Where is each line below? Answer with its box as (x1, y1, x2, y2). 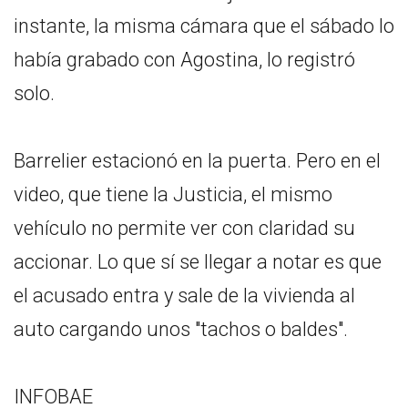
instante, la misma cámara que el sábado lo (14, 14, 394, 37)
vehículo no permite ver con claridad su (14, 216, 355, 240)
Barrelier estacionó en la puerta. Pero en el (14, 148, 381, 172)
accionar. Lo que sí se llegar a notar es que (14, 250, 382, 273)
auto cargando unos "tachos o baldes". (14, 317, 348, 341)
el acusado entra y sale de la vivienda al (14, 283, 355, 307)
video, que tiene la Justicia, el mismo (14, 182, 332, 206)
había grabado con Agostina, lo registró (14, 47, 355, 71)
